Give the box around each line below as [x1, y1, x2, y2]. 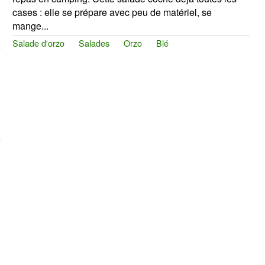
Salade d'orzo [12, 36, 64, 49]
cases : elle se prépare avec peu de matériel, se [12, 5, 212, 19]
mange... [12, 18, 49, 33]
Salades [78, 36, 109, 49]
